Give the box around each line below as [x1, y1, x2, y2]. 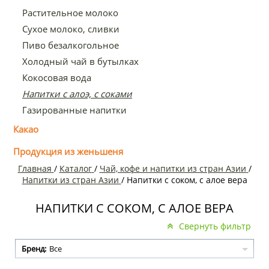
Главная [17, 162, 52, 174]
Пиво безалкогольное [22, 38, 119, 51]
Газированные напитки [22, 103, 127, 116]
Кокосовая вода [22, 71, 91, 83]
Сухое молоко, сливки [22, 22, 119, 35]
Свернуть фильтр [179, 220, 251, 232]
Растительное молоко [22, 6, 118, 19]
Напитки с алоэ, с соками [22, 87, 132, 100]
